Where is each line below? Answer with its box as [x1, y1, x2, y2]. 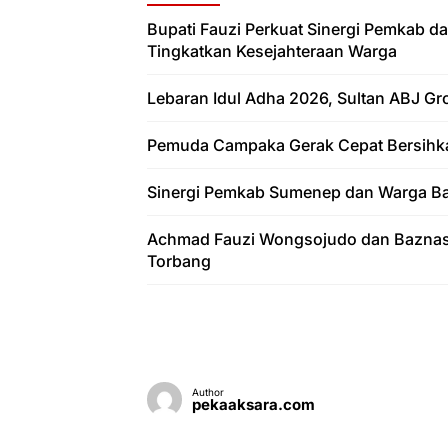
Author [192, 385, 224, 398]
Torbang [147, 250, 211, 271]
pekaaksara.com [192, 394, 315, 414]
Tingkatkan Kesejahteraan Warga [147, 40, 397, 61]
